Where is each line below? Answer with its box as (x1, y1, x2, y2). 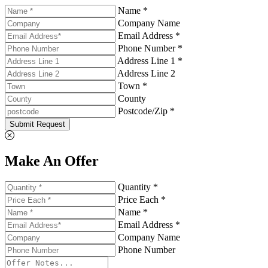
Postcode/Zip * (118, 105, 175, 116)
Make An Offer (5, 153, 99, 169)
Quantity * (118, 181, 158, 192)
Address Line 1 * (117, 55, 182, 66)
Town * (118, 80, 147, 91)
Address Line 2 (117, 68, 175, 78)
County (118, 93, 146, 103)
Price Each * (118, 194, 166, 205)
